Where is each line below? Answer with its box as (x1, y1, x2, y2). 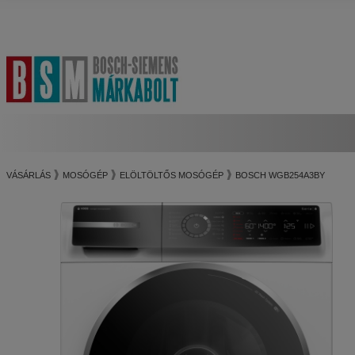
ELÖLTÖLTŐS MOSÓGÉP (120, 170, 223, 180)
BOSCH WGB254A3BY (235, 170, 325, 180)
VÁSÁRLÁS (6, 170, 51, 180)
